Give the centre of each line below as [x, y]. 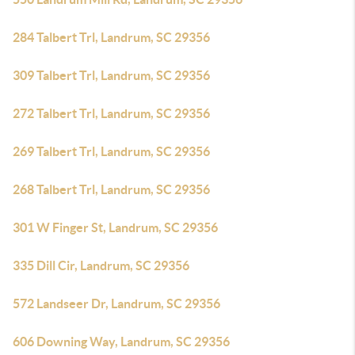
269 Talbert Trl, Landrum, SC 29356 [111, 151]
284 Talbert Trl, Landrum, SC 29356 [111, 37]
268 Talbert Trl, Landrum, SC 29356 [111, 189]
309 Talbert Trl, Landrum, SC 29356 [111, 75]
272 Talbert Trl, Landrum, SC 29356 [111, 113]
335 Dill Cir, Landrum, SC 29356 [101, 265]
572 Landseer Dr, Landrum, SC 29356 [116, 303]
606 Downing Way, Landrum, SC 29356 [121, 342]
